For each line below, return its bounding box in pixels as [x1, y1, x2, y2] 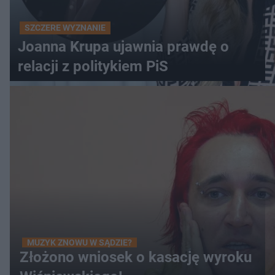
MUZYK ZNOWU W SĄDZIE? [27, 238, 132, 247]
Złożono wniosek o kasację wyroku [20, 249, 252, 266]
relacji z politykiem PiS [18, 58, 168, 75]
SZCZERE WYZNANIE [25, 23, 106, 33]
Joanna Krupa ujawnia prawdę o [18, 38, 229, 55]
